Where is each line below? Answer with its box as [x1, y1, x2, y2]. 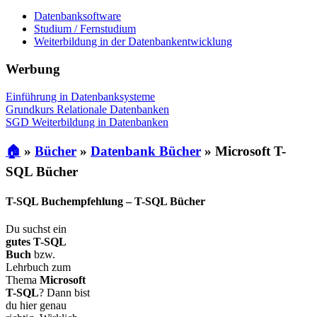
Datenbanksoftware [34, 10, 121, 23]
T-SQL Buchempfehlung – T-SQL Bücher [6, 195, 205, 207]
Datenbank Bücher [91, 144, 201, 159]
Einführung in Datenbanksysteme [6, 90, 155, 103]
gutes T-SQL [6, 235, 66, 248]
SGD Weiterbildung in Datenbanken [6, 115, 168, 128]
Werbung [6, 61, 60, 76]
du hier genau [6, 299, 67, 311]
